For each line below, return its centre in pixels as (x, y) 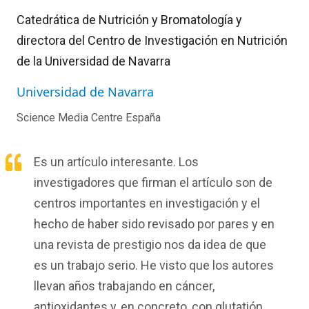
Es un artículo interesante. (105, 162)
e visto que (180, 266)
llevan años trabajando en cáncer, (124, 286)
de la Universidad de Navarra (93, 61)
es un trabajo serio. (87, 266)
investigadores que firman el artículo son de (153, 183)
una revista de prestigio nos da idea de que (150, 245)
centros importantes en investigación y (141, 203)
